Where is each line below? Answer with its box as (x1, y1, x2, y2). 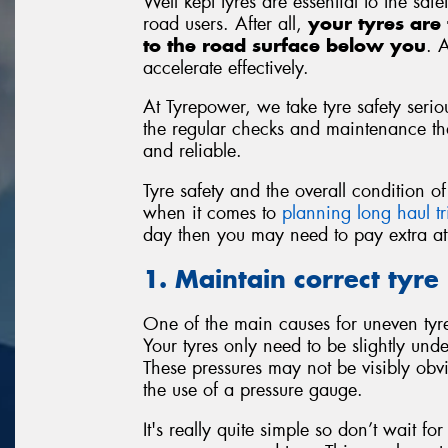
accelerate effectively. (143, 55, 309, 80)
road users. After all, (143, 11, 308, 36)
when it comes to (143, 200, 282, 225)
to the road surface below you (143, 33, 426, 57)
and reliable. (143, 139, 242, 164)
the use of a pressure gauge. (143, 377, 363, 402)
